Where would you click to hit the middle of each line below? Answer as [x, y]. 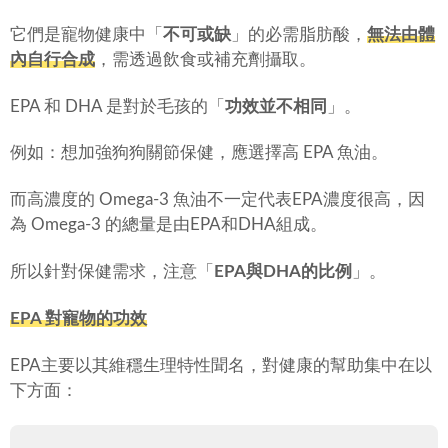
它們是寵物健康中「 [86, 34]
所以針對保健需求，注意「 [112, 272]
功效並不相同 [276, 106]
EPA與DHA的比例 [283, 272]
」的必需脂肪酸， [299, 34]
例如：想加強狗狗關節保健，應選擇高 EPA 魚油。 [199, 153]
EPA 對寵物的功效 [78, 318]
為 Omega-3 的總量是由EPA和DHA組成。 [168, 225]
